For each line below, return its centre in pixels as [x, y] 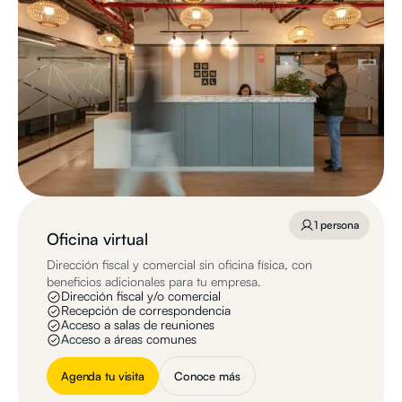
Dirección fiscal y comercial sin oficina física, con [179, 265]
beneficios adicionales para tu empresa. [154, 282]
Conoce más [207, 376]
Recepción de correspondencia [146, 310]
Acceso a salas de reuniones [138, 325]
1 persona [336, 225]
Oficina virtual [97, 239]
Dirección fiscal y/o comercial [141, 296]
